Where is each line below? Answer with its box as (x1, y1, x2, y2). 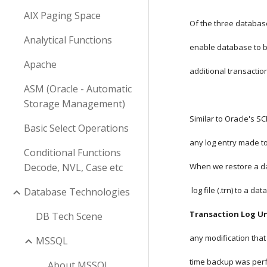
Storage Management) (24, 97, 125, 110)
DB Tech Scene (36, 210, 103, 223)
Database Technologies (24, 185, 130, 198)
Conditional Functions (24, 146, 121, 159)
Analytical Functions (24, 33, 112, 46)
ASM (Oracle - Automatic (24, 82, 132, 95)
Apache (24, 58, 57, 71)
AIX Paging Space (24, 9, 101, 22)
